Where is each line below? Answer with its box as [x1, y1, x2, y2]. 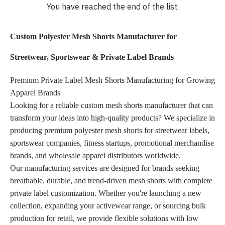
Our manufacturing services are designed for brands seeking [10, 163, 199, 172]
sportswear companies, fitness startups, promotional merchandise [10, 138, 214, 147]
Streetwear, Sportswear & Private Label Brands [10, 52, 174, 61]
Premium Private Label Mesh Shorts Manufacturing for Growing [10, 75, 215, 84]
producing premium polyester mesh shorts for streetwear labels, [10, 126, 209, 135]
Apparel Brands [10, 88, 60, 97]
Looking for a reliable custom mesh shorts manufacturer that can [10, 100, 213, 109]
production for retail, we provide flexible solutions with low [10, 213, 198, 222]
